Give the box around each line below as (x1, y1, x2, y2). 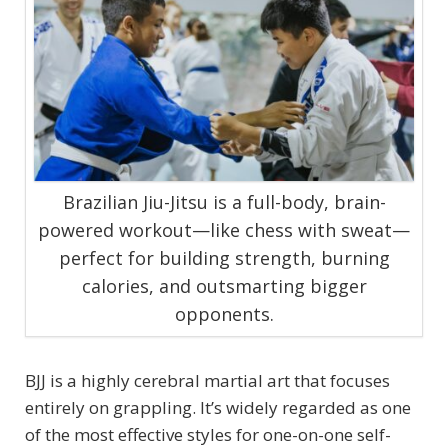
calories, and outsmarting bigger (81, 273, 367, 298)
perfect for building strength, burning (58, 245, 390, 270)
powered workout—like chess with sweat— (38, 217, 410, 242)
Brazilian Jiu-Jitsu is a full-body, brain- (62, 189, 386, 214)
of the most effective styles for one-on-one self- (25, 422, 391, 446)
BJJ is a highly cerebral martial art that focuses (25, 368, 390, 392)
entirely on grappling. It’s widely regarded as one (25, 395, 411, 419)
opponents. (174, 301, 274, 326)
